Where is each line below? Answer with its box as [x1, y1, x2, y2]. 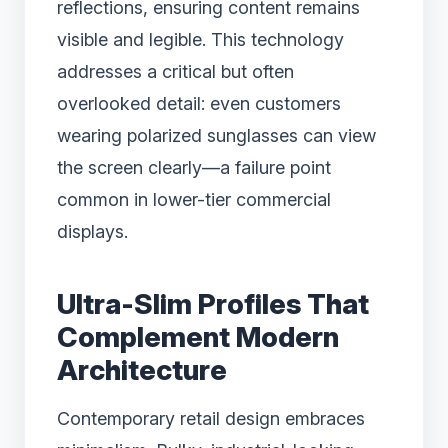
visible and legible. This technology [57, 29, 344, 51]
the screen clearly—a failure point [57, 157, 331, 179]
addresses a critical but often [57, 61, 294, 83]
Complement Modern [57, 320, 339, 355]
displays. [57, 221, 128, 243]
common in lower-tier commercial [57, 189, 331, 211]
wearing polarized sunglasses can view [57, 125, 376, 147]
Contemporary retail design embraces [57, 408, 365, 430]
